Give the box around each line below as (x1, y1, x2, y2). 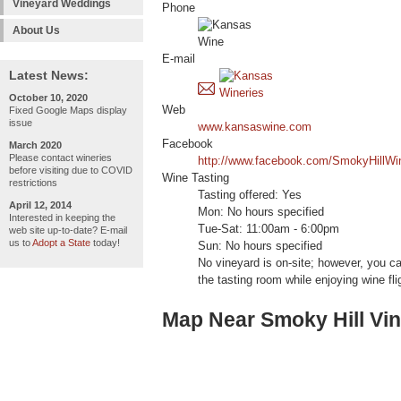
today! (90, 237, 120, 248)
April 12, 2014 (9, 200, 72, 210)
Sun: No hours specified (198, 240, 322, 253)
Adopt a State (32, 237, 90, 248)
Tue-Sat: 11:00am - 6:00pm (198, 223, 339, 236)
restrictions (9, 177, 57, 188)
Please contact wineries (9, 152, 112, 163)
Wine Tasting (162, 172, 229, 185)
